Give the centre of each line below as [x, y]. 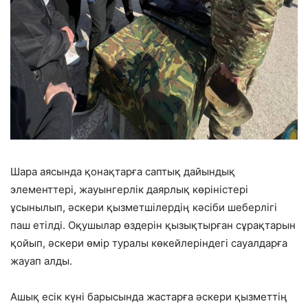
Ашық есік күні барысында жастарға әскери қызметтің [149, 296]
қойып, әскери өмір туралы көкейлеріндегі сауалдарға [149, 243]
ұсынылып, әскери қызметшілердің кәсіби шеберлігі [144, 207]
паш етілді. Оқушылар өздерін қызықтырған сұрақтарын [153, 225]
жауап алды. [41, 261]
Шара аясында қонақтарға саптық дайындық [123, 171]
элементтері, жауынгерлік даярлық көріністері [129, 189]
